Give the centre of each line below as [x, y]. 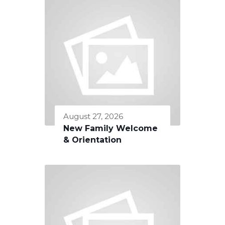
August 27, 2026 [93, 116]
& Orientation [92, 140]
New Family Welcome [110, 128]
